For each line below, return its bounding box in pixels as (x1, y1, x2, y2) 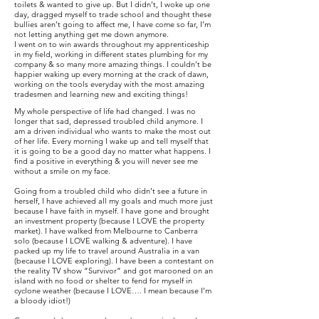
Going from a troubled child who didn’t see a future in (14, 186, 207, 196)
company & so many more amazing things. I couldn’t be (14, 59, 211, 69)
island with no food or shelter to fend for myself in (14, 276, 192, 286)
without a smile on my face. (14, 166, 110, 176)
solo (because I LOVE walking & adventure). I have (14, 236, 192, 246)
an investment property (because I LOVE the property (14, 216, 204, 226)
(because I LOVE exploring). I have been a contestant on (14, 256, 214, 266)
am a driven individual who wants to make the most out (14, 126, 211, 136)
